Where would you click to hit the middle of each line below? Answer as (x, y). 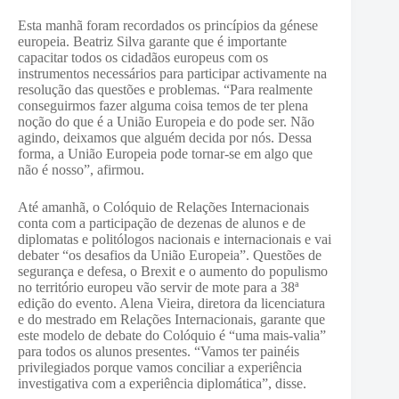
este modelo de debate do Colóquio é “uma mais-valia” (172, 335)
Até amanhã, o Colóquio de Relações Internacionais (163, 207)
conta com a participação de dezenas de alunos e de (162, 223)
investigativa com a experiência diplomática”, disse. (162, 383)
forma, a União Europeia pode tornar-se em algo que (165, 154)
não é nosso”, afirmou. (81, 170)
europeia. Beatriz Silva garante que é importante (152, 41)
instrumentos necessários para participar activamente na (172, 73)
